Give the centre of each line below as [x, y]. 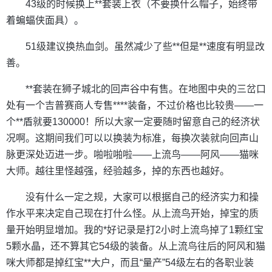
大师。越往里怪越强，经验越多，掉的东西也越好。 [118, 171]
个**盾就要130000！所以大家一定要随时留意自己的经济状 [133, 121]
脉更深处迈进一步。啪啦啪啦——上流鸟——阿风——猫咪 [132, 154]
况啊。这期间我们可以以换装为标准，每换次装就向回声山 [132, 138]
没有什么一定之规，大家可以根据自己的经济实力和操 [142, 197]
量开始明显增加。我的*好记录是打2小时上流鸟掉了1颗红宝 [135, 229]
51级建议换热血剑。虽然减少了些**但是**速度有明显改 [145, 46]
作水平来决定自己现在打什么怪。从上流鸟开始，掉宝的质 [132, 213]
